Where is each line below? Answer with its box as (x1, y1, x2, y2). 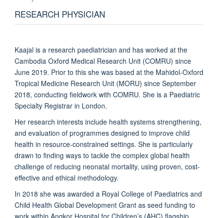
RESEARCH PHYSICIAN (15, 7, 105, 20)
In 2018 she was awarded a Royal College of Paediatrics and (15, 188, 202, 199)
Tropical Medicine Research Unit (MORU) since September (15, 78, 196, 88)
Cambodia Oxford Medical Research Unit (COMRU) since (15, 55, 191, 66)
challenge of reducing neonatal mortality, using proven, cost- (15, 161, 200, 171)
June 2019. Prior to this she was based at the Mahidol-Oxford (15, 67, 203, 77)
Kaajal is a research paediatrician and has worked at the (15, 44, 187, 54)
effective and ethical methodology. (15, 172, 119, 182)
